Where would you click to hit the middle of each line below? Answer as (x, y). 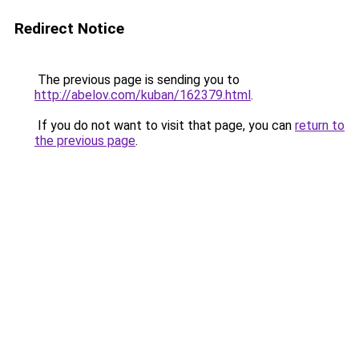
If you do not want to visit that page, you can (165, 125)
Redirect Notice (69, 28)
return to (320, 125)
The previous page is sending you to (137, 80)
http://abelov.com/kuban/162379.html (143, 95)
